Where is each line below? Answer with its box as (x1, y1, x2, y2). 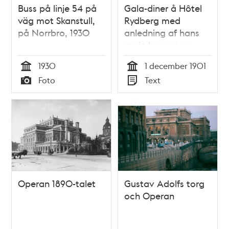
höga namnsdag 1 (124, 51, 199, 63)
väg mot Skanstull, (18, 14, 96, 26)
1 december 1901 (145, 60, 206, 71)
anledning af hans (124, 26, 199, 38)
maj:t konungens (124, 38, 193, 51)
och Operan (124, 190, 174, 202)
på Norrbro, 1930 (18, 26, 90, 38)
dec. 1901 (124, 63, 163, 75)
